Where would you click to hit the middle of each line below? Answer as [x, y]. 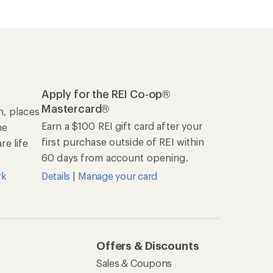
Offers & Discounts [148, 245]
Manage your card [118, 175]
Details [57, 175]
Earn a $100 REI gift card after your [122, 126]
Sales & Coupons [134, 263]
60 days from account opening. [115, 157]
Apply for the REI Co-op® [106, 94]
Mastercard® [76, 108]
